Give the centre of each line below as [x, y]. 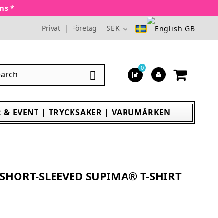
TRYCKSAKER [76, 112]
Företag [84, 28]
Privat [51, 28]
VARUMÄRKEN [142, 112]
